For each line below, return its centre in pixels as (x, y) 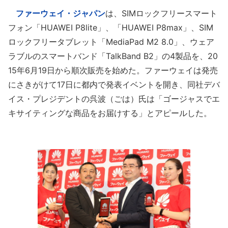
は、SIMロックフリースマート (161, 13)
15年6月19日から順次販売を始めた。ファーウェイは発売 (113, 70)
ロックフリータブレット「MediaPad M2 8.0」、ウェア (111, 42)
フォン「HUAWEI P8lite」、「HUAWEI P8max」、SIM (111, 27)
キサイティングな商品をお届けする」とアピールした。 (110, 113)
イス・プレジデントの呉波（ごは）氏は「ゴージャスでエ (114, 99)
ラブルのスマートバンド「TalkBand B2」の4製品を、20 (113, 56)
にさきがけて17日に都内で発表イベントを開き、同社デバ (114, 84)
